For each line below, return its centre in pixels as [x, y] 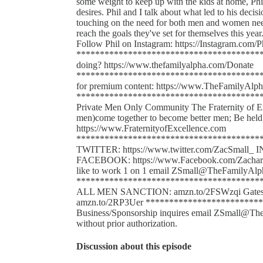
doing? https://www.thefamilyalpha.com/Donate [165, 65]
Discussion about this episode [134, 247]
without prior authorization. [127, 223]
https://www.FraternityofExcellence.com [151, 128]
